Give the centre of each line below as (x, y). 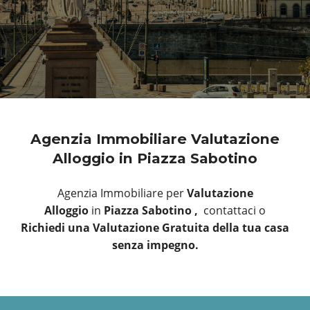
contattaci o (235, 211)
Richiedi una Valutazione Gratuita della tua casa (155, 228)
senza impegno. (155, 245)
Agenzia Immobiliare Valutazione (155, 139)
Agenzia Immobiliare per (120, 193)
